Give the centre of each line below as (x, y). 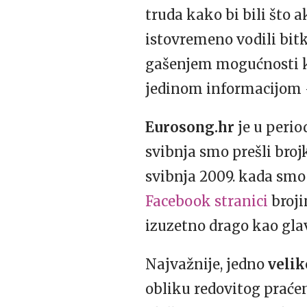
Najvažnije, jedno (207, 264)
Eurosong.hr (190, 127)
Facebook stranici (207, 201)
